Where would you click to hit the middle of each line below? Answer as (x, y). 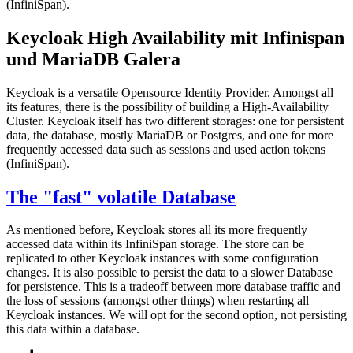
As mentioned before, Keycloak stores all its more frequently (157, 230)
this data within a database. (73, 329)
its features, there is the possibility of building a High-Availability (167, 106)
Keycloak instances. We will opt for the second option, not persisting (176, 315)
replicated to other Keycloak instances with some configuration (162, 258)
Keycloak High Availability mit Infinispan (175, 37)
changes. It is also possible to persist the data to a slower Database (169, 273)
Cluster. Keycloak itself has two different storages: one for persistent (175, 121)
